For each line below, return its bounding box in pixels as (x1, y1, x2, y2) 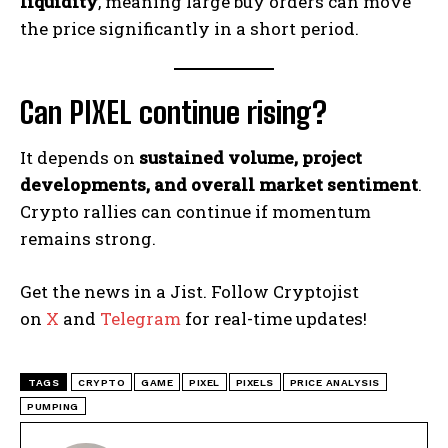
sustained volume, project (139, 145, 362, 169)
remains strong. (20, 226, 156, 250)
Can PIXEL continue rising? (20, 93, 327, 130)
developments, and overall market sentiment (20, 172, 418, 196)
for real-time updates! (181, 306, 367, 330)
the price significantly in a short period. (20, 16, 359, 40)
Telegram (100, 306, 181, 330)
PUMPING (27, 400, 79, 412)
